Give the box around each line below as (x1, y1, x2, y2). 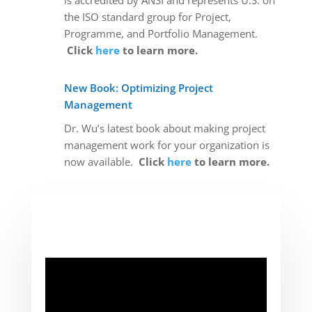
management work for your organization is (63, 138, 270, 152)
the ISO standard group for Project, (63, 10, 231, 24)
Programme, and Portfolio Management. (63, 26, 260, 40)
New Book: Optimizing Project (63, 81, 213, 95)
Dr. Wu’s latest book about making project (63, 121, 265, 135)
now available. (63, 155, 139, 169)
